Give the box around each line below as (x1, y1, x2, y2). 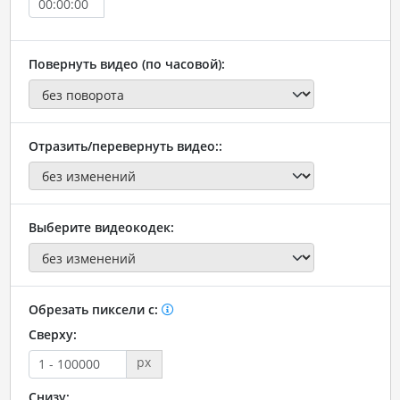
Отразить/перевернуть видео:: (28, 137, 222, 154)
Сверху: (28, 325, 77, 343)
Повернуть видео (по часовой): (28, 55, 225, 73)
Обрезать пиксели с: (28, 300, 162, 318)
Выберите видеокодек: (28, 219, 174, 237)
